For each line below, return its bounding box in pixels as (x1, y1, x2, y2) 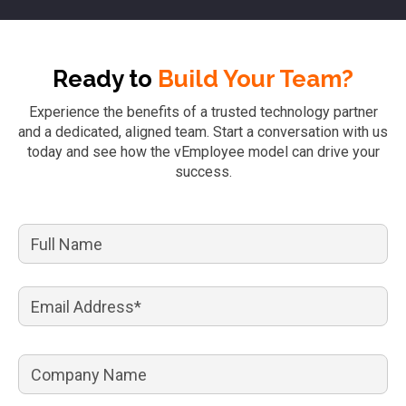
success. (174, 163, 232, 180)
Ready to (53, 65, 158, 92)
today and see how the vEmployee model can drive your (26, 143, 380, 160)
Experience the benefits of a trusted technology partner (28, 103, 378, 121)
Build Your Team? (158, 65, 353, 92)
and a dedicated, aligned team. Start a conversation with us (18, 123, 388, 140)
